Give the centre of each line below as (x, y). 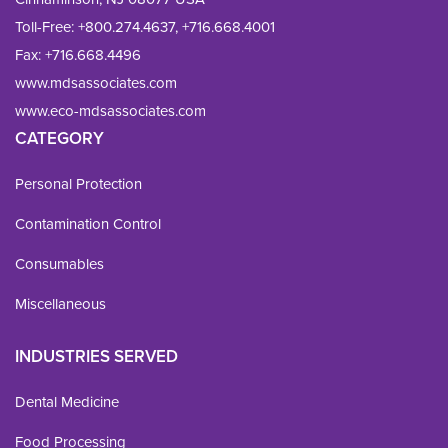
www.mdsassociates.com (96, 82)
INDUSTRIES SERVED (96, 356)
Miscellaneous (60, 303)
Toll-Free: (44, 26)
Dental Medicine (67, 401)
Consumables (59, 263)
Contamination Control (88, 223)
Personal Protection (78, 183)
